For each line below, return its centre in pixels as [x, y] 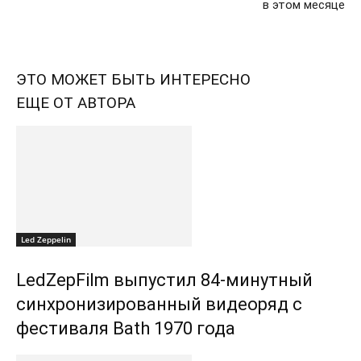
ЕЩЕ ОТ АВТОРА [76, 103]
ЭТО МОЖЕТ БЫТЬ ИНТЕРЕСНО [133, 79]
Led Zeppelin [46, 239]
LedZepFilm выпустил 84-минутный [164, 280]
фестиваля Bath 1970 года [126, 328]
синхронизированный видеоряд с [159, 304]
